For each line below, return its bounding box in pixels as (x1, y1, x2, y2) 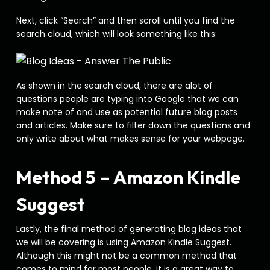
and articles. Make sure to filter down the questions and (16, 119, 250, 131)
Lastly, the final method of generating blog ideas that (16, 223, 242, 235)
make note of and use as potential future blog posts (16, 106, 237, 118)
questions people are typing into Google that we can (16, 93, 239, 105)
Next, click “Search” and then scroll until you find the (16, 14, 235, 27)
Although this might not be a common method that (16, 250, 237, 262)
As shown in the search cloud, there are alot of (16, 80, 213, 92)
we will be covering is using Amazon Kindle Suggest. (16, 236, 231, 248)
